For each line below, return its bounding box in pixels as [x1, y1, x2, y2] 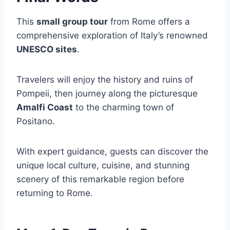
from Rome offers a [108, 16, 190, 27]
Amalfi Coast [16, 102, 73, 112]
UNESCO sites [16, 44, 77, 54]
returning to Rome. [16, 188, 93, 198]
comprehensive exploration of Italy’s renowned [16, 30, 208, 41]
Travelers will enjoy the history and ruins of [16, 74, 193, 85]
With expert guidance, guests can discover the [16, 146, 208, 157]
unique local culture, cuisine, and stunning [16, 160, 189, 170]
